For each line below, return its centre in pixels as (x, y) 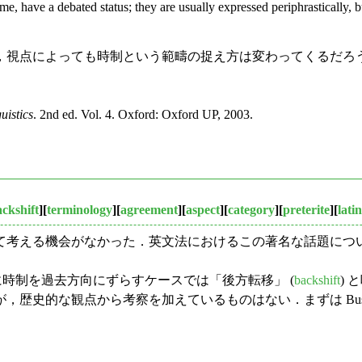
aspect (203, 210)
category (251, 210)
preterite (306, 210)
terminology (80, 210)
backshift (317, 280)
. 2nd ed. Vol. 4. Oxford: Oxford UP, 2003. (143, 115)
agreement (149, 210)
